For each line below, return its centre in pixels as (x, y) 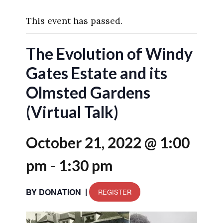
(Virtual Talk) (72, 112)
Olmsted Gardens (88, 93)
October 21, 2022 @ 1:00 (108, 143)
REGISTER (115, 192)
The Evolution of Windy (109, 54)
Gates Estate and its (97, 73)
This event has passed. (74, 21)
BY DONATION (54, 192)
